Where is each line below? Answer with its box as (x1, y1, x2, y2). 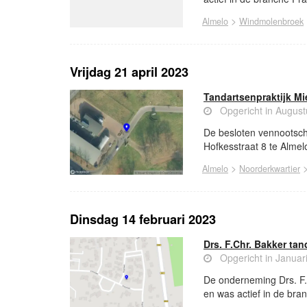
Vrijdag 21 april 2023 (70, 63, 188, 82)
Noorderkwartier (239, 162, 300, 175)
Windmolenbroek (239, 15, 304, 28)
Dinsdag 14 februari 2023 (70, 210, 216, 229)
